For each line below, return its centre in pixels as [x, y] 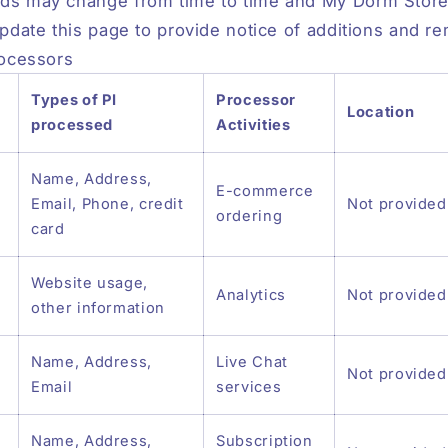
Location [381, 112]
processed [72, 125]
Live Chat [252, 362]
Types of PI [74, 100]
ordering [249, 216]
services [249, 387]
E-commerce [265, 191]
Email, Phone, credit [107, 204]
